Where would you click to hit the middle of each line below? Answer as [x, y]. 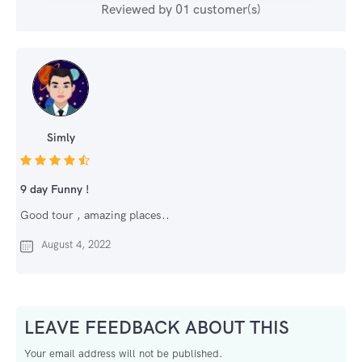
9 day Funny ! [55, 189]
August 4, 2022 [76, 245]
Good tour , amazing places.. [95, 215]
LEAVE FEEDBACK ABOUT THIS [157, 328]
